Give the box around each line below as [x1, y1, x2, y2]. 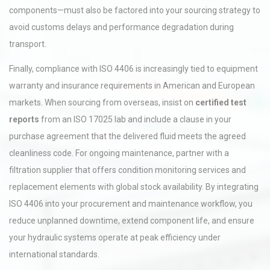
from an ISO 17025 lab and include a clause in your [39, 115, 231, 124]
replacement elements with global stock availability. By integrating [9, 182, 259, 192]
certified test [195, 98, 246, 107]
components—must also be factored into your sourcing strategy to [9, 5, 260, 15]
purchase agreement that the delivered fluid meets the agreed [9, 131, 246, 141]
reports [9, 115, 39, 124]
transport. [9, 39, 46, 49]
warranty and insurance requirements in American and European [9, 81, 255, 90]
